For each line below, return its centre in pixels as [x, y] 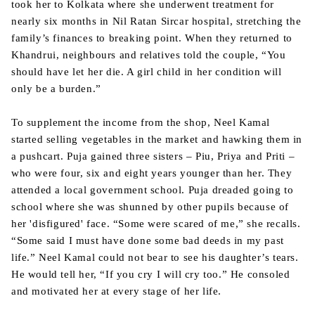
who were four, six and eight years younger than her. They [152, 173]
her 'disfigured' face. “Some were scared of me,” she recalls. [156, 224]
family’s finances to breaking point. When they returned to [152, 38]
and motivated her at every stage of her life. [117, 291]
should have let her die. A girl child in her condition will [147, 72]
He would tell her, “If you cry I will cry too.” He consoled [151, 274]
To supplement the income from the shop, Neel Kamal [141, 122]
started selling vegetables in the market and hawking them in [157, 139]
